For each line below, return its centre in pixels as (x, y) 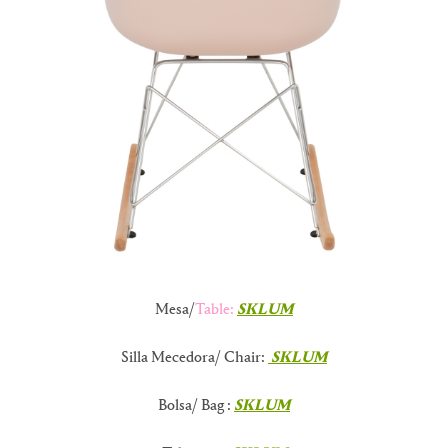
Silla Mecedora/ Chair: (194, 357)
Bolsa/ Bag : (196, 405)
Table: (214, 309)
